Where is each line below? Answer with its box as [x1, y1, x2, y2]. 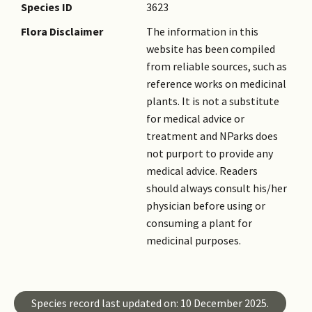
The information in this [146, 24, 258, 39]
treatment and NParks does [146, 129, 278, 143]
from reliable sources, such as [146, 59, 287, 74]
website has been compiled [146, 42, 275, 56]
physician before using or [146, 198, 265, 213]
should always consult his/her [146, 181, 287, 196]
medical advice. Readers [146, 164, 258, 178]
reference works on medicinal [146, 77, 286, 91]
